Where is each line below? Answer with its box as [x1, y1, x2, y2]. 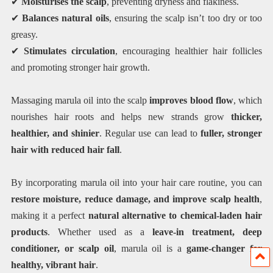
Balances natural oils [22, 12, 109, 23]
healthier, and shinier [10, 128, 100, 139]
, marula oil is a [113, 243, 187, 254]
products [10, 227, 48, 238]
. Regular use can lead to [99, 128, 200, 139]
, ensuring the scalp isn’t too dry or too [108, 12, 263, 23]
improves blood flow [149, 95, 233, 106]
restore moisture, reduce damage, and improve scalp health [10, 194, 260, 205]
